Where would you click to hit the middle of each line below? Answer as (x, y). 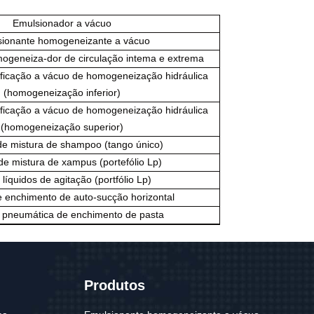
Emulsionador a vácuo (62, 23)
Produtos (114, 285)
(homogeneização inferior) (62, 93)
